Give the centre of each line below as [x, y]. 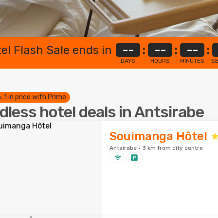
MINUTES [192, 61]
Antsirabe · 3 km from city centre [156, 148]
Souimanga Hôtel [158, 136]
